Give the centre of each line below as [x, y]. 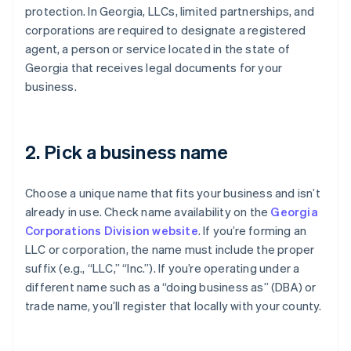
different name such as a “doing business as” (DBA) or [171, 287]
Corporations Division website [112, 231]
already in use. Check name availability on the [148, 212]
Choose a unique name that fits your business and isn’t [173, 193]
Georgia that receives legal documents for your [154, 68]
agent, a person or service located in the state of [158, 49]
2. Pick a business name [127, 152]
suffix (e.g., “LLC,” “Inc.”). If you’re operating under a [163, 268]
